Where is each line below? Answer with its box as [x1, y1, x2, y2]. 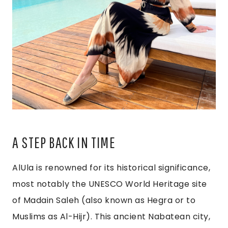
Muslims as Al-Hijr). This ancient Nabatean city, [12, 210, 210, 222]
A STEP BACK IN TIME [12, 133, 116, 151]
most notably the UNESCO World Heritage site [12, 178, 207, 190]
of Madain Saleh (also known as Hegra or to [12, 194, 195, 206]
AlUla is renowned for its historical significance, [12, 161, 210, 174]
